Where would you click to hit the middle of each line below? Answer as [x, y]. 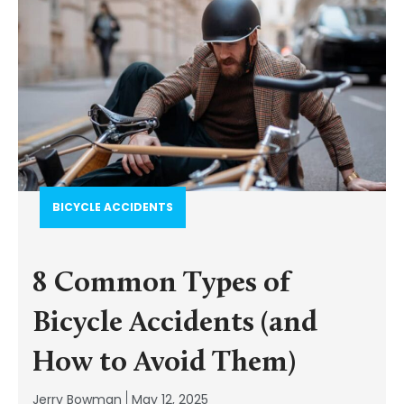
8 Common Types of [161, 284]
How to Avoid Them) [164, 363]
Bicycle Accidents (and [175, 324]
